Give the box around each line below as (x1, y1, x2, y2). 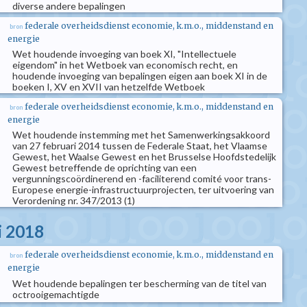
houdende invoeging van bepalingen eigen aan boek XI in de (12, 70, 267, 82)
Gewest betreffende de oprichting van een (12, 162, 197, 173)
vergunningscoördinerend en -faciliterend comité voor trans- (12, 173, 271, 184)
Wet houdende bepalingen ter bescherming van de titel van (12, 278, 267, 289)
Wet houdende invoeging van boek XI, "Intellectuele (12, 48, 236, 60)
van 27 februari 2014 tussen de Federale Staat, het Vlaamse (12, 140, 267, 151)
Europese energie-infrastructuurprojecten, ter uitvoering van (12, 184, 274, 195)
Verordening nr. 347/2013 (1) (12, 195, 135, 206)
